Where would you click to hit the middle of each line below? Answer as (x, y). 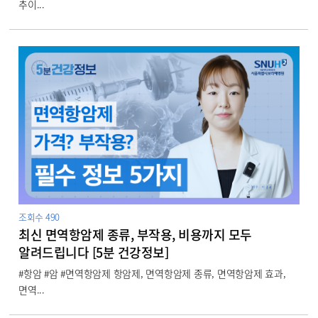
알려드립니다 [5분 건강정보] (94, 252)
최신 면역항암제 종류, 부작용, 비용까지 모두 (135, 234)
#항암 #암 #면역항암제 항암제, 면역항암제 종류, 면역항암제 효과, (152, 273)
